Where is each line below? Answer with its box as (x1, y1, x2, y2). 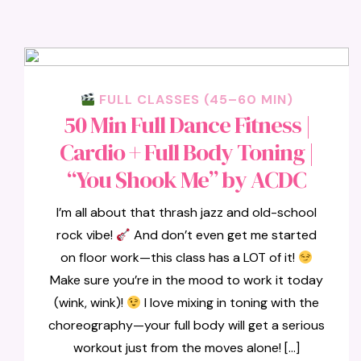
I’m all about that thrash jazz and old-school (56, 204, 317, 221)
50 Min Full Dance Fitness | (63, 109, 310, 141)
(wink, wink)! (53, 294, 127, 311)
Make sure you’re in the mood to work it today (50, 272, 324, 288)
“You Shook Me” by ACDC (67, 164, 307, 196)
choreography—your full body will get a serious (48, 317, 326, 334)
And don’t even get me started (131, 226, 317, 243)
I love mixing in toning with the (141, 294, 320, 311)
